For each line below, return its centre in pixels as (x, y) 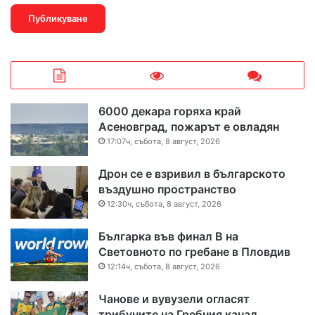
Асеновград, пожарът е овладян (189, 127)
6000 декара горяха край (170, 111)
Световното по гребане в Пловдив (194, 252)
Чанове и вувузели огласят (174, 299)
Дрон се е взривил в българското (192, 174)
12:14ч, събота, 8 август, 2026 (163, 267)
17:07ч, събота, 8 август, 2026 (163, 142)
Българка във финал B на (168, 237)
